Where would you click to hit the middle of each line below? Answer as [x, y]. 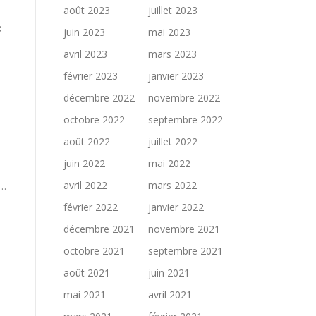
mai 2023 [169, 32]
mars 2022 [172, 185]
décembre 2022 [99, 98]
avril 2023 [85, 54]
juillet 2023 [173, 10]
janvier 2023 [176, 76]
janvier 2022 [176, 207]
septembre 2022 [186, 120]
